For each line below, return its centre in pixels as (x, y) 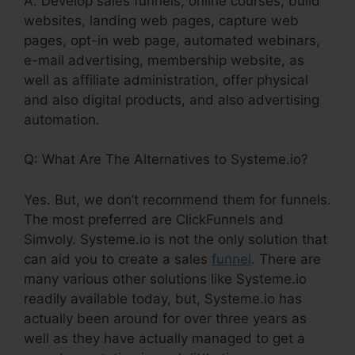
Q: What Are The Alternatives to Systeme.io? (166, 160)
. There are (286, 259)
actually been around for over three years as (165, 318)
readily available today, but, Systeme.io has (163, 298)
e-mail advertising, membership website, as (164, 60)
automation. (62, 119)
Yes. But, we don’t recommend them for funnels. (177, 199)
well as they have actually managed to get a (164, 338)
